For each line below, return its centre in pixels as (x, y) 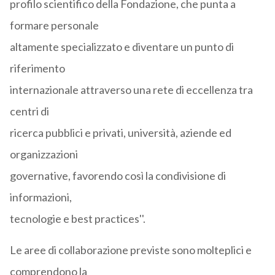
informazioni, (41, 197)
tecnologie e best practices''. (77, 219)
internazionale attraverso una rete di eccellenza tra (131, 90)
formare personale (54, 25)
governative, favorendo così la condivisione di (118, 176)
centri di (29, 111)
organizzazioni (44, 154)
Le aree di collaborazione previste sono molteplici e (130, 250)
